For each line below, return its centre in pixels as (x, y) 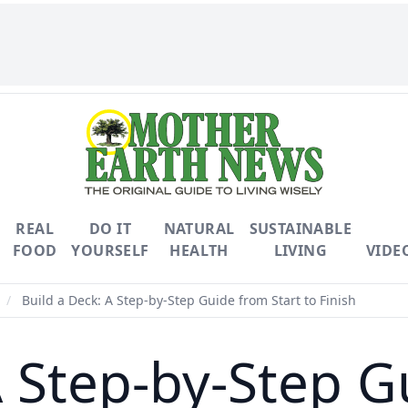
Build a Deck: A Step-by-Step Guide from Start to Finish (187, 300)
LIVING (300, 250)
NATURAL (199, 229)
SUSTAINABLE (300, 229)
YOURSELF (110, 250)
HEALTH (199, 250)
